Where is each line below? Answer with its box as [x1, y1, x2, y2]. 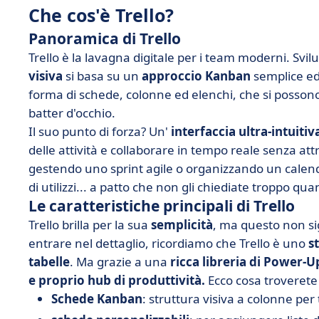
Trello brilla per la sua [28, 216, 151, 233]
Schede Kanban [51, 291, 142, 307]
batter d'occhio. [28, 105, 115, 121]
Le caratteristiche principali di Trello [28, 196, 295, 216]
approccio [142, 68, 202, 84]
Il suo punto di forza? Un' [28, 123, 171, 140]
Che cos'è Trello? [28, 3, 174, 27]
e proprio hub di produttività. [28, 272, 205, 288]
